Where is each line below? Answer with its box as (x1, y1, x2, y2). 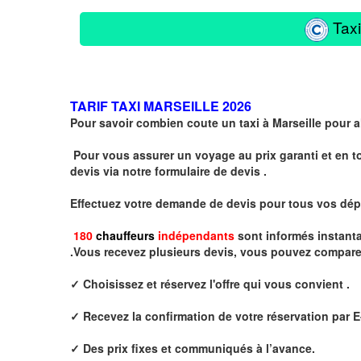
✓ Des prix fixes (70, 339, 158, 356)
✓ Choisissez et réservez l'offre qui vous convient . (70, 275, 350, 292)
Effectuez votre (70, 194, 156, 211)
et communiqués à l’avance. (161, 339, 318, 356)
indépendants (155, 226, 234, 243)
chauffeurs (96, 226, 155, 243)
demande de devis (156, 194, 256, 211)
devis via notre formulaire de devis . (70, 162, 267, 179)
